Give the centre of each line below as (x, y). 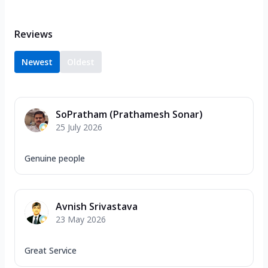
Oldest (81, 62)
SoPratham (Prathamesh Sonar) (129, 114)
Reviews (33, 34)
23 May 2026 (81, 219)
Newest (37, 62)
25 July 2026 (79, 127)
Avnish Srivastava (97, 206)
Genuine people (55, 158)
